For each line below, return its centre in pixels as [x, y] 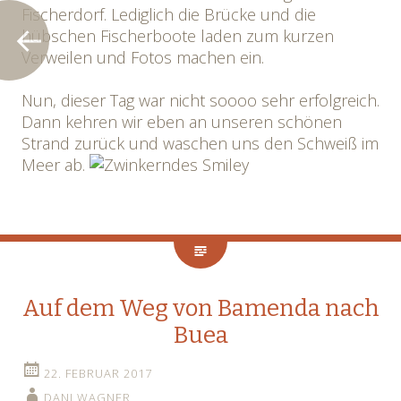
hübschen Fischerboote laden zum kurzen [178, 36]
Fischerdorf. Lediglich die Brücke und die [169, 14]
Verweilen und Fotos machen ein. [143, 57]
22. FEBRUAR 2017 [98, 373]
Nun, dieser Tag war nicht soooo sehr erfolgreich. [200, 100]
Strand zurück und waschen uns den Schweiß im [200, 143]
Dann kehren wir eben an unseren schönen [182, 122]
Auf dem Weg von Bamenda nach [200, 308]
